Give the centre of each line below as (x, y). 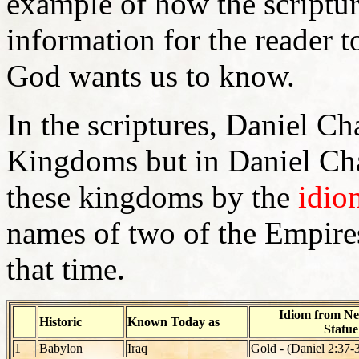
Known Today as (173, 321)
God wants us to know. (159, 75)
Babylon (61, 348)
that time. (66, 268)
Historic (61, 321)
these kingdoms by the (152, 196)
